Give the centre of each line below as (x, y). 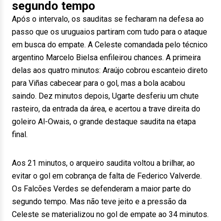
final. (20, 134)
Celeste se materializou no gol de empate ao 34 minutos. (110, 214)
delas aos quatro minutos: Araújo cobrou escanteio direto (110, 70)
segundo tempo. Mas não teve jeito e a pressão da (99, 202)
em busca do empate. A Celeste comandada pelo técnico (110, 45)
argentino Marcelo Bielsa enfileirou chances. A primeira (106, 57)
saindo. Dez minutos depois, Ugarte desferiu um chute (105, 96)
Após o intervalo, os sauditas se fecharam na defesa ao (108, 19)
